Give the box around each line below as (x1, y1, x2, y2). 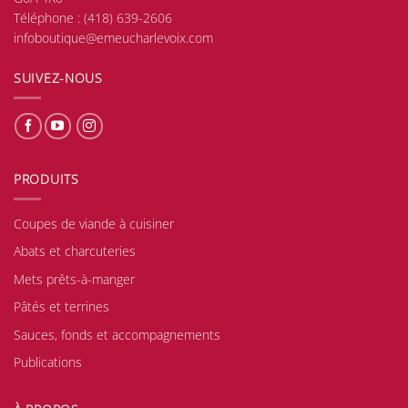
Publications (14, 353, 82, 372)
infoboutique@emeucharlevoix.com (14, 29, 213, 47)
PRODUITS (14, 170, 79, 189)
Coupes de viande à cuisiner (14, 214, 174, 232)
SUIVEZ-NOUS (14, 69, 103, 87)
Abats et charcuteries (14, 242, 136, 260)
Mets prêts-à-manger (14, 270, 135, 288)
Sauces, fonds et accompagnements (14, 325, 220, 343)
